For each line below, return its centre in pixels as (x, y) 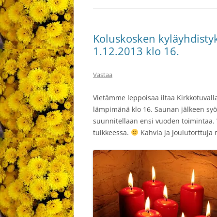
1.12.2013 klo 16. (136, 51)
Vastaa (103, 75)
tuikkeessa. (112, 132)
